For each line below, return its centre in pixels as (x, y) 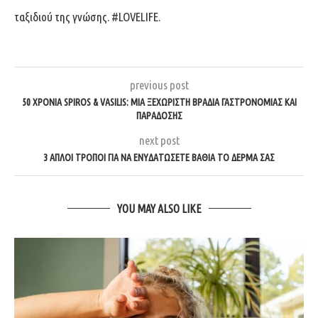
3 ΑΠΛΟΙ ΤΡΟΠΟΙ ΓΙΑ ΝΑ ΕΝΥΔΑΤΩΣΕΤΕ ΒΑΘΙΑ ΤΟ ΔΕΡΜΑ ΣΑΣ (159, 157)
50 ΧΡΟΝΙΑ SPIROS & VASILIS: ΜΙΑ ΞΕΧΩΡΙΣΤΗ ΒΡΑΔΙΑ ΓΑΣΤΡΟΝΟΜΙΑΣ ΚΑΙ (159, 102)
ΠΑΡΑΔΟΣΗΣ (159, 115)
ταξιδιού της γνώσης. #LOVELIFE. (87, 16)
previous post (159, 84)
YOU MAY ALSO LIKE (159, 208)
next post (159, 140)
